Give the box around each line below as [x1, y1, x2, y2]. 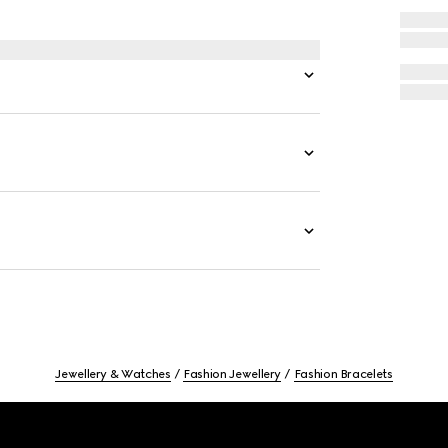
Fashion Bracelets [293, 367, 393, 381]
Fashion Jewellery [183, 367, 282, 381]
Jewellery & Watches [55, 367, 171, 381]
